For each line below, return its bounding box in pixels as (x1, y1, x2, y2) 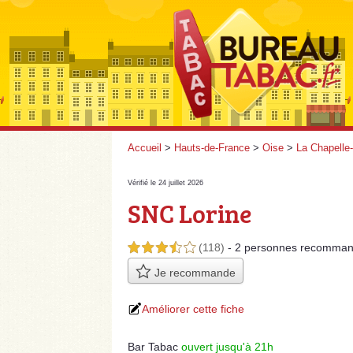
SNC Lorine (128, 196, 251, 231)
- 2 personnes (228, 241, 300, 254)
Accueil (128, 142, 162, 154)
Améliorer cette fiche (142, 303, 244, 316)
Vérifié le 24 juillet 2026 (128, 179, 203, 187)
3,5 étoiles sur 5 (128, 243, 195, 254)
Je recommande (150, 266, 236, 279)
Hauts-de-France (174, 142, 250, 154)
